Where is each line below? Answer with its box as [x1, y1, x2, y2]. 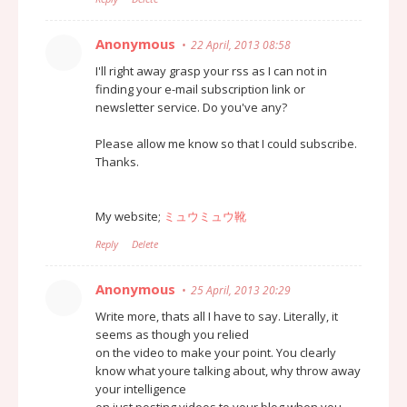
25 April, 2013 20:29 [191, 282, 291, 298]
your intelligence [95, 380, 186, 397]
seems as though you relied [95, 325, 249, 342]
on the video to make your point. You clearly [95, 343, 336, 361]
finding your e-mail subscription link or [95, 80, 305, 97]
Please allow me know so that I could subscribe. [95, 134, 357, 152]
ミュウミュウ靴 [164, 207, 246, 224]
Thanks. [95, 153, 139, 170]
